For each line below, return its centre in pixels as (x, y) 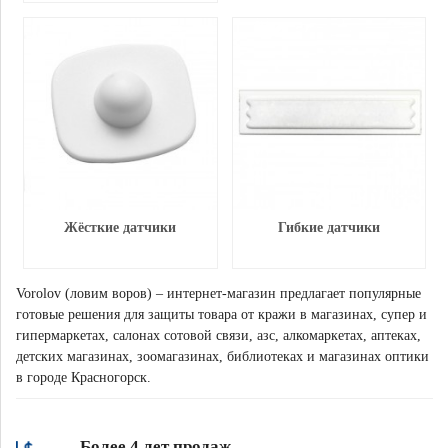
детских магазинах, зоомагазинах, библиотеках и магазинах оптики (222, 356)
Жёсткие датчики (120, 227)
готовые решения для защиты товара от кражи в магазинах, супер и (221, 314)
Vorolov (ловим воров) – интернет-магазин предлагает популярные (218, 293)
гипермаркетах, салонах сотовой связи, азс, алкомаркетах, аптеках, (218, 335)
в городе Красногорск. (83, 377)
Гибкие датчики (328, 227)
